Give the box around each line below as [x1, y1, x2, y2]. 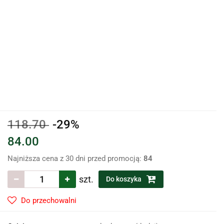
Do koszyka [106, 175, 143, 183]
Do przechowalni [21, 196, 76, 205]
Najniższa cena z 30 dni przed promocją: [7, 154, 143, 163]
